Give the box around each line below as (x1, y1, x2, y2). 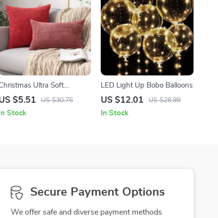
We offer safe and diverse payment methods (10, 208, 162, 217)
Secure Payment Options (30, 186, 165, 199)
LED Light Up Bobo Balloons (101, 82, 193, 90)
